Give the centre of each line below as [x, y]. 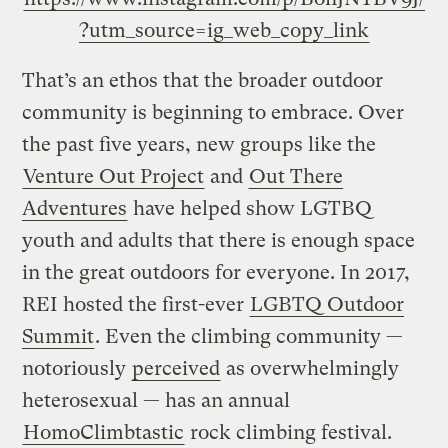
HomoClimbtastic [104, 432]
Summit [58, 336]
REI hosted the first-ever [136, 304]
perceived [176, 368]
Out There [296, 176]
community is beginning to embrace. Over [213, 112]
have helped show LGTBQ [250, 208]
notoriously [77, 368]
